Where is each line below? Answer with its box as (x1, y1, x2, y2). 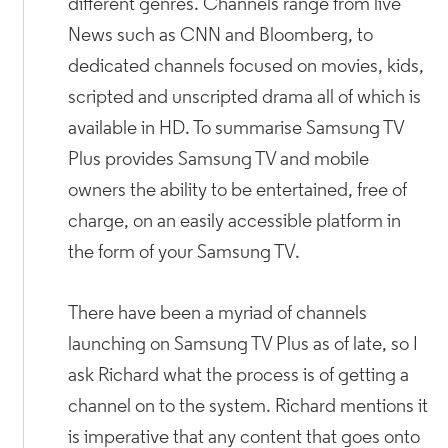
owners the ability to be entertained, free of (68, 180, 408, 201)
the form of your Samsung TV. (68, 242, 301, 263)
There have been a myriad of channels (68, 303, 368, 324)
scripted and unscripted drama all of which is (68, 87, 422, 108)
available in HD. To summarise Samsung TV (68, 118, 405, 139)
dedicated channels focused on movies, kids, (68, 56, 425, 77)
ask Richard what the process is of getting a (68, 365, 410, 386)
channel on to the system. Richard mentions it (68, 396, 429, 417)
